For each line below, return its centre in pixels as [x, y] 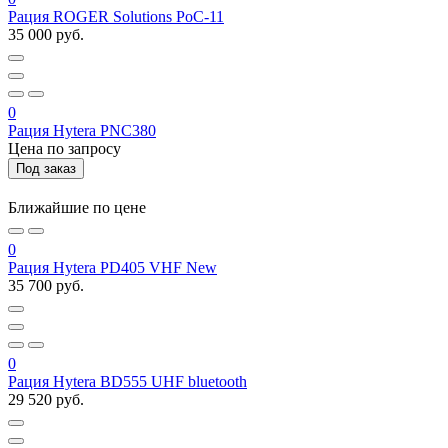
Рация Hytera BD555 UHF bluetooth [127, 381]
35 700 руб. [46, 285]
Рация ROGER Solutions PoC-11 [116, 16]
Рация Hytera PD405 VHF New [112, 267]
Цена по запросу [64, 148]
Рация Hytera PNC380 [82, 130]
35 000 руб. [46, 34]
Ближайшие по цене [77, 207]
